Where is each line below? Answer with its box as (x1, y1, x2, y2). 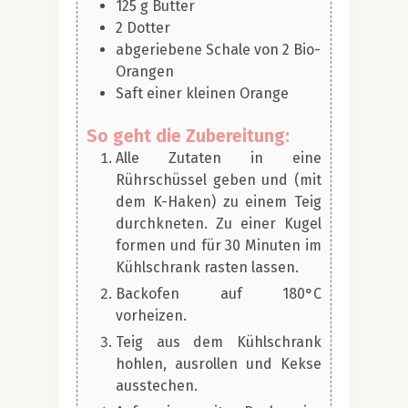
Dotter (127, 18, 170, 36)
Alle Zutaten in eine (116, 148, 321, 167)
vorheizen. (116, 306, 187, 324)
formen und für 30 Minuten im (116, 236, 321, 254)
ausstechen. (116, 376, 198, 394)
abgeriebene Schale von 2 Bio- (116, 40, 321, 58)
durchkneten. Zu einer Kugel (116, 214, 321, 232)
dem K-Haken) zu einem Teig (116, 192, 321, 210)
